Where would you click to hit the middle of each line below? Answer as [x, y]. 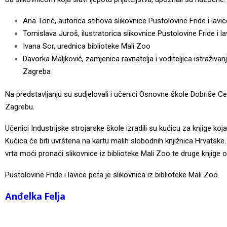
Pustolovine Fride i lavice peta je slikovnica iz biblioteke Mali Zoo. [112, 175]
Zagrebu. [20, 107]
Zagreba [37, 71]
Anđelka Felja [35, 196]
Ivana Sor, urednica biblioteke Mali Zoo [87, 46]
